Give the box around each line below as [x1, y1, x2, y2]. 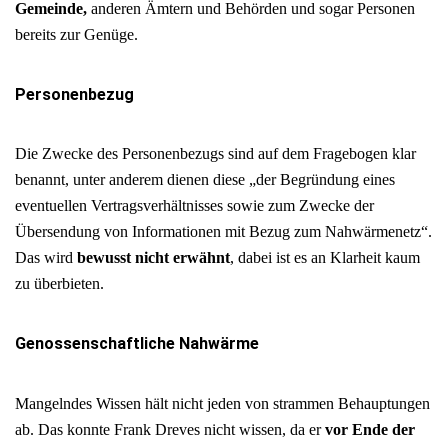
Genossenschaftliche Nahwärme [15, 334, 259, 354]
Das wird [15, 249, 77, 267]
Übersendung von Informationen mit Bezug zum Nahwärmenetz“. [15, 223, 432, 241]
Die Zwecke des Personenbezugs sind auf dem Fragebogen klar [15, 145, 416, 163]
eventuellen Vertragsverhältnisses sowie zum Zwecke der [15, 197, 374, 215]
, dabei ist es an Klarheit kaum [230, 249, 420, 267]
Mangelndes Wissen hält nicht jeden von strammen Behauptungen [15, 394, 430, 412]
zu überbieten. [15, 275, 104, 293]
